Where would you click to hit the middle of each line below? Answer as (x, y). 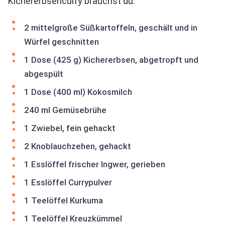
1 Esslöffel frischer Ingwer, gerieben (95, 164)
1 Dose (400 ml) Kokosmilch (78, 92)
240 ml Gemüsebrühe (65, 110)
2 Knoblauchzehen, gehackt (78, 146)
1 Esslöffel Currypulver (68, 182)
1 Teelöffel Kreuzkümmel (73, 218)
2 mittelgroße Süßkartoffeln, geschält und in (111, 28)
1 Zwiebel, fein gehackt (70, 128)
